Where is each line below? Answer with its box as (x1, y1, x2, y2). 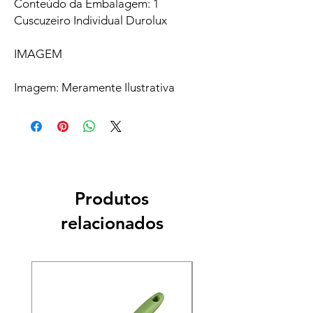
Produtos (75, 188, 149, 210)
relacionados (60, 212, 163, 234)
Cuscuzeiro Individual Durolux (14, 13, 167, 28)
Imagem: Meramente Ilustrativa (14, 80, 175, 95)
